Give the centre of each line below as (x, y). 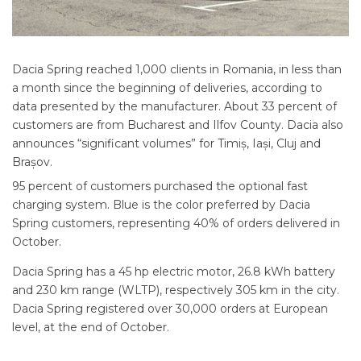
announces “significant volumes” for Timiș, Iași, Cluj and (166, 143)
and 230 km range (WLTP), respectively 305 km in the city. (176, 290)
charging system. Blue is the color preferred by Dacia (161, 204)
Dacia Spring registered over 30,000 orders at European (170, 308)
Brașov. (32, 162)
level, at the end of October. (91, 327)
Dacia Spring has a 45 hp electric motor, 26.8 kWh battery (174, 271)
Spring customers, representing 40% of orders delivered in (176, 223)
